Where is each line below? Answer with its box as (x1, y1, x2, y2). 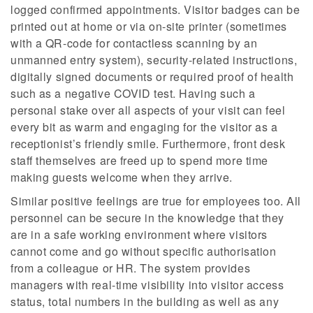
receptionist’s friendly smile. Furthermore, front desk (10, 135, 286, 152)
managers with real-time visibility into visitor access (10, 276, 284, 293)
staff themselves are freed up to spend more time (10, 152, 268, 168)
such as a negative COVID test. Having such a (10, 85, 256, 101)
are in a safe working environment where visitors (10, 226, 268, 242)
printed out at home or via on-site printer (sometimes (10, 17, 287, 34)
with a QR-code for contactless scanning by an (10, 34, 258, 51)
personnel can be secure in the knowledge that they (10, 209, 284, 226)
